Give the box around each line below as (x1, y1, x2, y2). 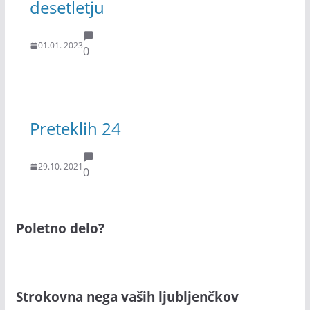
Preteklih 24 (29, 116, 121, 140)
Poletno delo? (15, 219, 104, 237)
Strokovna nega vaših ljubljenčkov (15, 287, 239, 305)
